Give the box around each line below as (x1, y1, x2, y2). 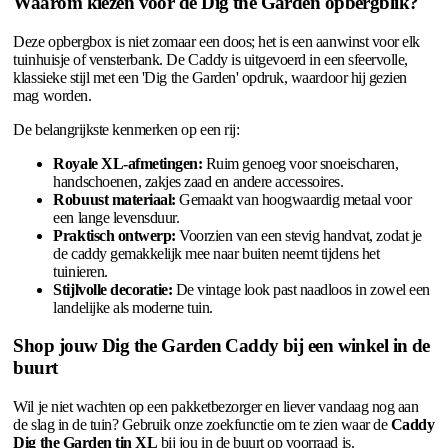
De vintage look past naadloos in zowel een (172, 280, 430, 298)
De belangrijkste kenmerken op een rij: (13, 120, 240, 138)
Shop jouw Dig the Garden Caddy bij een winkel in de (13, 335, 430, 357)
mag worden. (13, 86, 92, 104)
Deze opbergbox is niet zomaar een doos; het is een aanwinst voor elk (13, 32, 420, 50)
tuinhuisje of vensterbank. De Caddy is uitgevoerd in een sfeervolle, (13, 50, 408, 68)
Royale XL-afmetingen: (53, 154, 203, 172)
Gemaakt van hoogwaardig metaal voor (175, 190, 412, 208)
